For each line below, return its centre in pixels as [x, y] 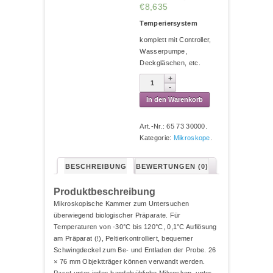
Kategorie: [157, 138]
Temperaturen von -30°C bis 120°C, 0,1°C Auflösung [135, 226]
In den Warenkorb [175, 99]
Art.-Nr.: [153, 126]
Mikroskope [192, 138]
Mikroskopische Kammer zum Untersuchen [122, 203]
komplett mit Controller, [175, 40]
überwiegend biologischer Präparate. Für [117, 215]
